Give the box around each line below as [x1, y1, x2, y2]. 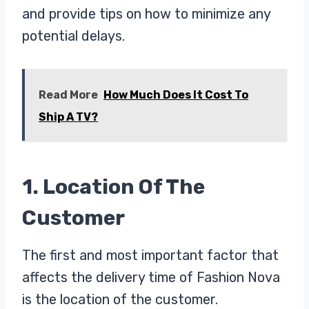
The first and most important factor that [22, 246, 279, 263]
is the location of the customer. [22, 290, 218, 308]
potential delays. [22, 27, 125, 44]
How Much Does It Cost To [103, 88, 248, 101]
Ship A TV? [39, 110, 98, 123]
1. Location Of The [22, 174, 205, 199]
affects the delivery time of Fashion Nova [22, 268, 280, 286]
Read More [39, 88, 98, 101]
